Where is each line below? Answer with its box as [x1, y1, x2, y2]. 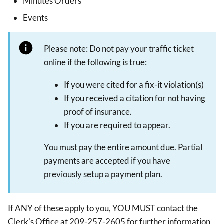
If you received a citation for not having [64, 92, 205, 103]
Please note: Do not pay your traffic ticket [44, 43, 194, 54]
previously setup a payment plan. [44, 168, 162, 179]
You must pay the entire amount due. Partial [44, 141, 202, 152]
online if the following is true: [44, 57, 147, 68]
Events [23, 12, 48, 23]
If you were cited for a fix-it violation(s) [64, 79, 204, 90]
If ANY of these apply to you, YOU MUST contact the [8, 202, 198, 213]
